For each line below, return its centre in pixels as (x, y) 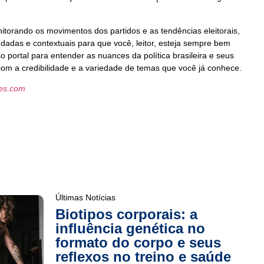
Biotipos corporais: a (126, 214)
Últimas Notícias (85, 197)
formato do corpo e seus (138, 242)
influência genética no (130, 228)
